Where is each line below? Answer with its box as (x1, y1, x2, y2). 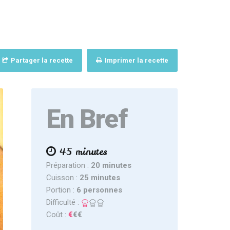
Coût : (46, 210, 68, 219)
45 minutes (59, 145, 107, 158)
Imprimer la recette (103, 56, 168, 64)
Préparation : (46, 161, 91, 170)
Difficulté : (46, 198, 81, 207)
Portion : (46, 185, 76, 195)
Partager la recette (9, 56, 73, 64)
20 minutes (90, 161, 131, 170)
